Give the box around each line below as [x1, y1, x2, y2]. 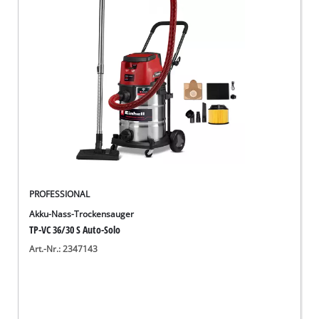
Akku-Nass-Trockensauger [29, 209, 135, 220]
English [43, 60, 66, 69]
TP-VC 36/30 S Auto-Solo [29, 223, 121, 237]
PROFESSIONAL [29, 189, 90, 200]
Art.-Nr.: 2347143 [29, 243, 98, 254]
